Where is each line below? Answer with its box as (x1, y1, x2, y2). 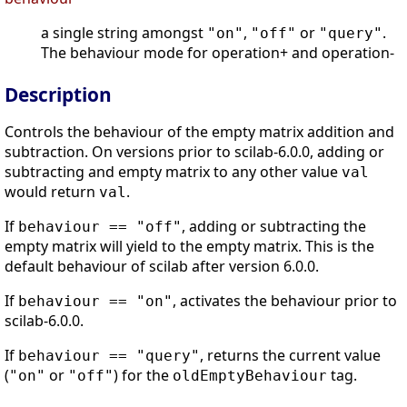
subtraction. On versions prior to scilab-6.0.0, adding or (5, 142, 384, 163)
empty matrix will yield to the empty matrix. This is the (5, 236, 374, 257)
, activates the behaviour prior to (173, 291, 397, 312)
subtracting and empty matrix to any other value (5, 162, 342, 183)
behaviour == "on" (18, 293, 173, 311)
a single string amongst (41, 23, 207, 44)
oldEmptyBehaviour (173, 367, 327, 385)
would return (5, 182, 99, 203)
